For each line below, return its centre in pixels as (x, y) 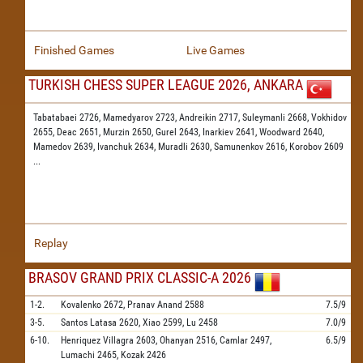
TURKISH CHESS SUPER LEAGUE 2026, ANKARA (166, 85)
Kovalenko (81, 305)
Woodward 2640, (292, 132)
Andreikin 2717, (211, 117)
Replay (51, 243)
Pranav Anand (155, 305)
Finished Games (74, 50)
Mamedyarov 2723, (141, 117)
